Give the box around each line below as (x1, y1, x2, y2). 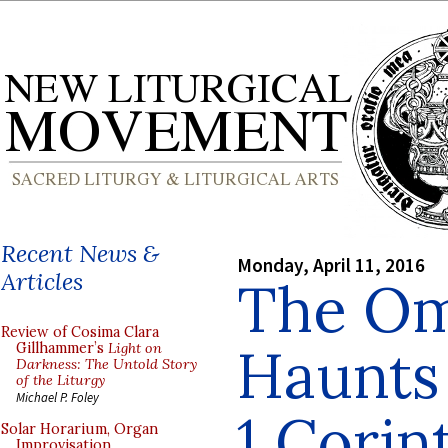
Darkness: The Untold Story (16, 355, 197, 373)
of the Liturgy (16, 371, 105, 389)
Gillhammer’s (16, 339, 108, 357)
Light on (108, 339, 162, 357)
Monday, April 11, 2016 (237, 252, 425, 277)
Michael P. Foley (16, 389, 99, 405)
